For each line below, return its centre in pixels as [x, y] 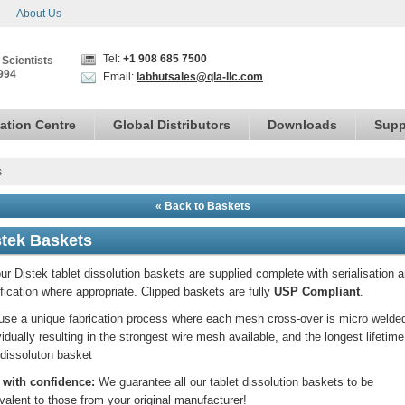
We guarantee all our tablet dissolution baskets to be [234, 382]
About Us [39, 14]
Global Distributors [172, 125]
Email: [118, 77]
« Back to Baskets [202, 206]
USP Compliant [317, 292]
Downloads [302, 125]
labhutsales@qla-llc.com [200, 77]
